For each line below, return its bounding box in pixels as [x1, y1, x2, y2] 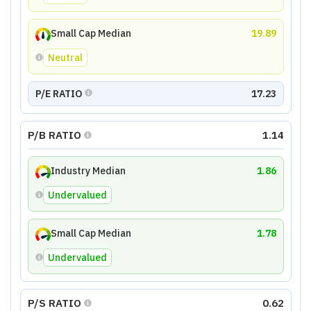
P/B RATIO [27, 128, 81, 142]
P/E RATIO [35, 87, 83, 100]
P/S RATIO [27, 296, 81, 310]
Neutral [47, 51, 83, 64]
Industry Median [50, 165, 126, 177]
